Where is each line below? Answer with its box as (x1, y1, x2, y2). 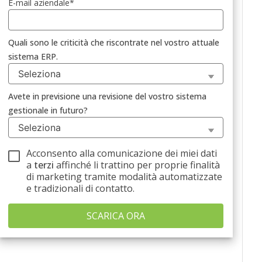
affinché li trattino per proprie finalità (54, 158, 220, 171)
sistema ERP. (8, 51, 58, 62)
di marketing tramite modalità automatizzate (26, 170, 223, 183)
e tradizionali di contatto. (26, 182, 135, 195)
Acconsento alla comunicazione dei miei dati (26, 147, 218, 160)
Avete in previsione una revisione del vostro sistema (8, 91, 206, 102)
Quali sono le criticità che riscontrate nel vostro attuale (8, 37, 219, 48)
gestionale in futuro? (8, 105, 88, 116)
